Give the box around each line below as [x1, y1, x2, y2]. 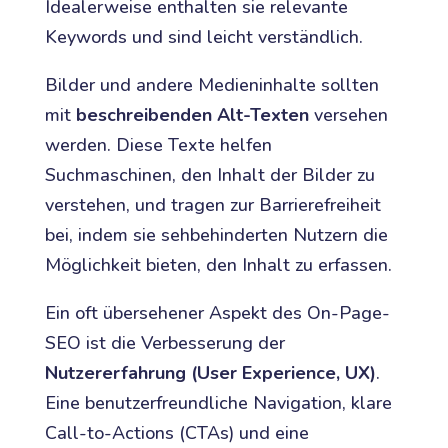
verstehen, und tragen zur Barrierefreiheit [44, 192, 381, 217]
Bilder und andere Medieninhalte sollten [44, 72, 379, 97]
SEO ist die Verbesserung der [44, 330, 285, 355]
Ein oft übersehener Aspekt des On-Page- [44, 300, 390, 325]
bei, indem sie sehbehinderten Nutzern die [44, 222, 388, 247]
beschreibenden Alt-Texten [75, 102, 309, 127]
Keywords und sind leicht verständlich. [44, 24, 363, 49]
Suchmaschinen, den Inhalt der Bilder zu [44, 162, 375, 187]
